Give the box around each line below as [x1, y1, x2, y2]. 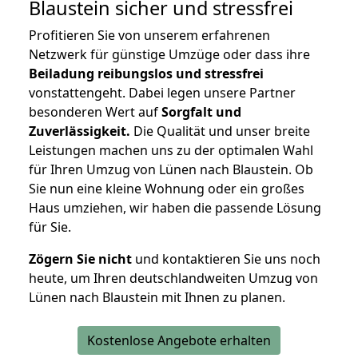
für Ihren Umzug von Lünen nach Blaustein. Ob [29, 161, 313, 179]
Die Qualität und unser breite [130, 122, 310, 141]
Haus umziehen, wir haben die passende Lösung [29, 199, 321, 217]
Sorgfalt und [161, 103, 241, 121]
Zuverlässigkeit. [29, 122, 130, 141]
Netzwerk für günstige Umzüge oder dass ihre [29, 46, 310, 64]
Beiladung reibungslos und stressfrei [29, 65, 264, 83]
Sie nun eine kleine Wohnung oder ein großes [29, 180, 304, 198]
